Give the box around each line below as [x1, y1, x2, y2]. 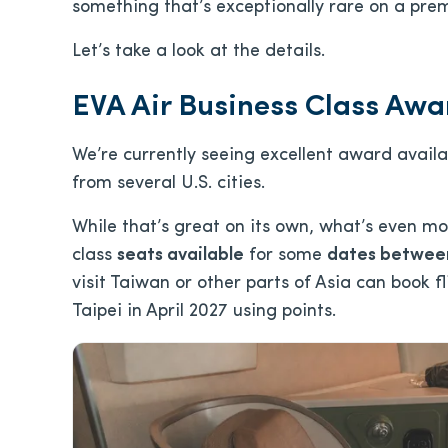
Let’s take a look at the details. [72, 42, 325, 61]
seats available [117, 246, 244, 265]
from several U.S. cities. [72, 174, 265, 193]
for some [244, 246, 327, 265]
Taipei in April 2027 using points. [72, 302, 336, 321]
